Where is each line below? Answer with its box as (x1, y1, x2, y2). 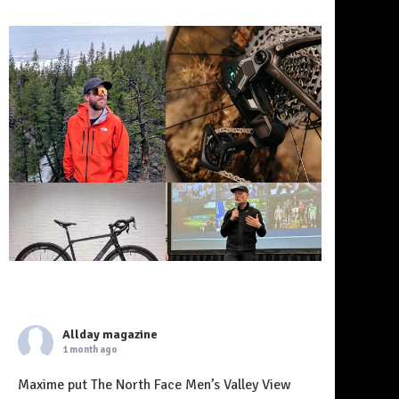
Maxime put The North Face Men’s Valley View (18, 376, 291, 394)
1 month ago (62, 344, 118, 355)
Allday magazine (62, 327, 158, 342)
